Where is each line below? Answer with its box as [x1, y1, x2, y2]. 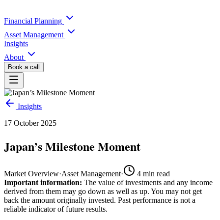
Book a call [8, 63, 40, 71]
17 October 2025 [4, 119, 56, 127]
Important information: [4, 178, 82, 187]
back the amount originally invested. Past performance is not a [4, 195, 195, 204]
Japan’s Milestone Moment [4, 137, 140, 155]
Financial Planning [4, 17, 64, 25]
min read [141, 169, 170, 178]
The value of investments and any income [82, 178, 213, 187]
